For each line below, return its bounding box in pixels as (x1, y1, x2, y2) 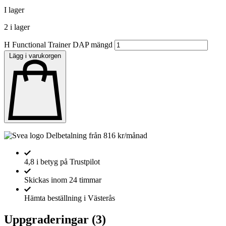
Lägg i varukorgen (9, 51, 61, 60)
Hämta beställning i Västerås (24, 194, 115, 203)
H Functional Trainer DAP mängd (4, 40, 112, 49)
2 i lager (4, 22, 30, 31)
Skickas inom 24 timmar (24, 176, 101, 185)
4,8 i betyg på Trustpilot (24, 157, 100, 166)
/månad (124, 131, 147, 140)
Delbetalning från (44, 131, 103, 140)
